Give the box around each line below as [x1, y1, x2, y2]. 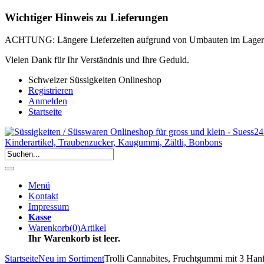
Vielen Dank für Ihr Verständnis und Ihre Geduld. [5, 55, 189, 65]
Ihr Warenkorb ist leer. [28, 233, 120, 244]
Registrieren [28, 85, 73, 96]
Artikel [80, 223, 106, 233]
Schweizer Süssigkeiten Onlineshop [28, 75, 161, 85]
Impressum [28, 202, 69, 212]
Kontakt [28, 191, 58, 202]
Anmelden [28, 96, 67, 107]
